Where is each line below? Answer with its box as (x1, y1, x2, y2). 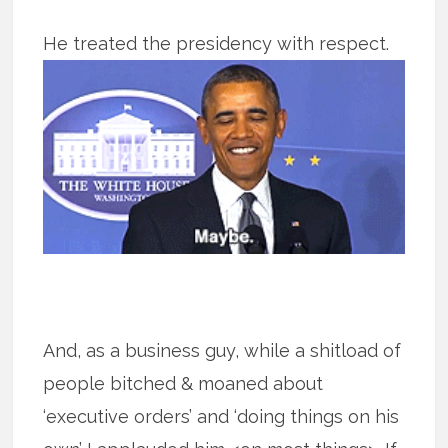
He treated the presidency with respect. (43, 32, 395, 54)
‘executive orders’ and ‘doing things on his (43, 406, 400, 428)
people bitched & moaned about (43, 373, 324, 395)
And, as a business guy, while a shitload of (43, 340, 402, 362)
